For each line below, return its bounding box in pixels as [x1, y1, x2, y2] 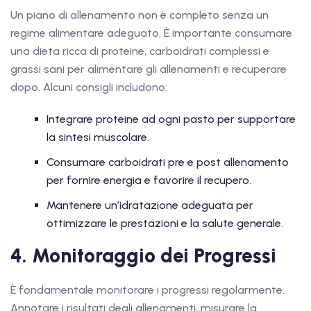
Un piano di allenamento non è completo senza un [10, 8, 269, 22]
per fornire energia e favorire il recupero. [47, 174, 251, 187]
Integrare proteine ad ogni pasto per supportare [47, 112, 296, 126]
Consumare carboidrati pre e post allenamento [47, 155, 289, 169]
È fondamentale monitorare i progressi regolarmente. [10, 283, 285, 297]
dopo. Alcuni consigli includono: [10, 81, 167, 94]
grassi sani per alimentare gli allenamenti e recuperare [10, 62, 287, 76]
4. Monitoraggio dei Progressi [10, 244, 276, 268]
